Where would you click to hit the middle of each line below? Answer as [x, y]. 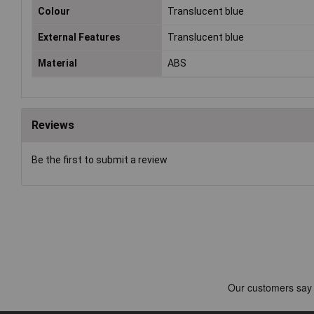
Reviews [53, 125]
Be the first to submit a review [100, 160]
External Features [79, 37]
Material [57, 63]
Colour [54, 12]
